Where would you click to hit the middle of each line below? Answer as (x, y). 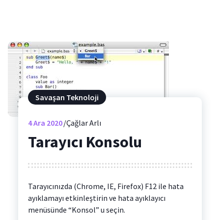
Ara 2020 (47, 123)
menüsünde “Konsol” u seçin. (76, 210)
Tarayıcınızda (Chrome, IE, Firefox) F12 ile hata (106, 186)
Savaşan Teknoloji (67, 97)
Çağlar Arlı (83, 123)
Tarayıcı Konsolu (85, 142)
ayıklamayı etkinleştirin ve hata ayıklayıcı (96, 198)
